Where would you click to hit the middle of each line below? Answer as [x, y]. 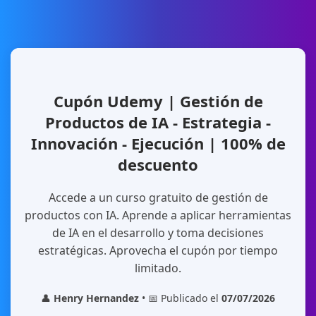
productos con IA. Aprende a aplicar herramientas [158, 215]
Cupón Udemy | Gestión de [158, 101]
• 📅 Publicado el [180, 298]
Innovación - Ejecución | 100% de [158, 143]
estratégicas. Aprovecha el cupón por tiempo [158, 250]
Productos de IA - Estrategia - [158, 122]
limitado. [158, 268]
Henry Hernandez [96, 298]
